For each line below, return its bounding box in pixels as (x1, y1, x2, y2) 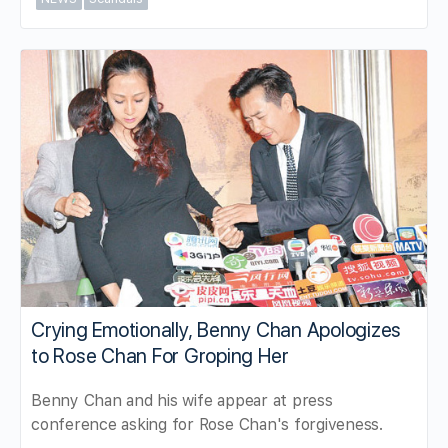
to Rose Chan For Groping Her (31, 344, 289, 369)
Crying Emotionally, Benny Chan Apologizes (31, 318, 402, 343)
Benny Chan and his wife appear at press (31, 391, 333, 411)
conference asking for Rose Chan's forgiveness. (31, 415, 383, 435)
